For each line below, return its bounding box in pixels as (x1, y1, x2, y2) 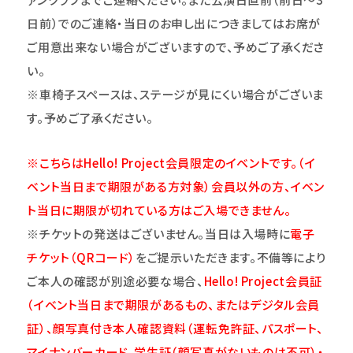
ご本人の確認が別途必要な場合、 (27, 272, 204, 289)
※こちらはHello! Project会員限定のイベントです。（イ (27, 154, 316, 171)
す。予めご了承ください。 (27, 109, 154, 126)
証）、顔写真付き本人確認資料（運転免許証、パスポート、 (27, 319, 324, 336)
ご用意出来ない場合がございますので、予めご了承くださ (27, 38, 325, 55)
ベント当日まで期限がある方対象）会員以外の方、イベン (27, 177, 325, 195)
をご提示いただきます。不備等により (136, 248, 326, 266)
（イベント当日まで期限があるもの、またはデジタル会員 (27, 295, 321, 313)
